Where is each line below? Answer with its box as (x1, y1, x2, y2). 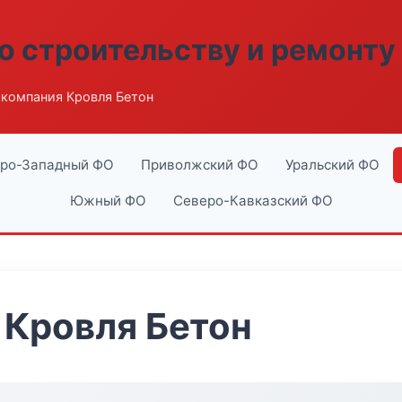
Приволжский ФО (140, 156, 258, 173)
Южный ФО (69, 192, 146, 209)
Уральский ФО (284, 156, 380, 173)
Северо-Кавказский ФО (172, 192, 333, 209)
